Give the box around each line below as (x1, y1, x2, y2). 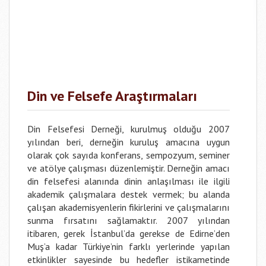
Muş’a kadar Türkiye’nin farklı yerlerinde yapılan (27, 240, 230, 252)
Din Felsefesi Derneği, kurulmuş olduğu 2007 (27, 123, 230, 135)
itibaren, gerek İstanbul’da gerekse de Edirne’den (27, 227, 230, 239)
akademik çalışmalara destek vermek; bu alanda (27, 188, 230, 200)
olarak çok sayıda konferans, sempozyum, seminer (27, 149, 230, 161)
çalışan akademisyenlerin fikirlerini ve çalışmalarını (27, 201, 230, 213)
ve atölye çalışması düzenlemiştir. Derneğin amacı (27, 162, 230, 174)
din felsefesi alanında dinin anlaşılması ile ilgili (27, 175, 230, 187)
